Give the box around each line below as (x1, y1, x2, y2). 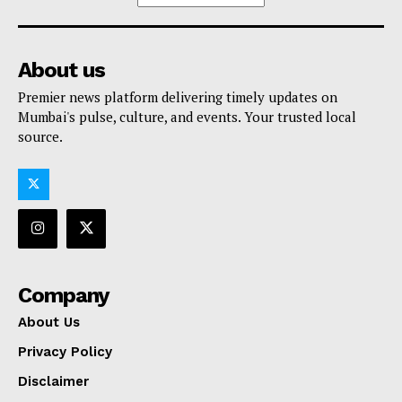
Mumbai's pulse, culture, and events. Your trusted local (18, 107, 356, 126)
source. (18, 127, 63, 145)
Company (18, 283, 109, 309)
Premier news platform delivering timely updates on (18, 87, 337, 106)
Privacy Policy (18, 344, 112, 361)
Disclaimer (18, 373, 89, 390)
